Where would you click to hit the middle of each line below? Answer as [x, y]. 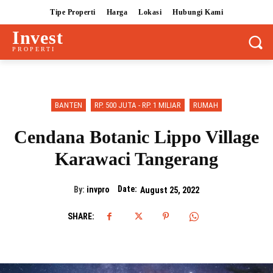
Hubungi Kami [198, 12]
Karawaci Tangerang [136, 159]
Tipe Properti [73, 12]
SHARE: [81, 217]
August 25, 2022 [170, 190]
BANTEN [69, 105]
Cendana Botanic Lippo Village [136, 137]
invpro [98, 190]
